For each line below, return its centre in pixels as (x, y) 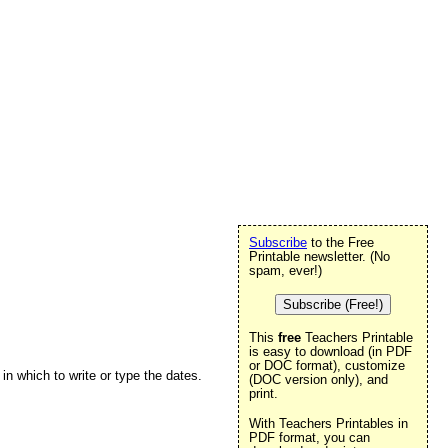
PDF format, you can (309, 437)
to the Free (340, 242)
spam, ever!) (285, 270)
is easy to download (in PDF (330, 351)
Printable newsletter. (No (319, 256)
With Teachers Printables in (328, 423)
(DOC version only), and (318, 379)
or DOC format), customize (327, 365)
